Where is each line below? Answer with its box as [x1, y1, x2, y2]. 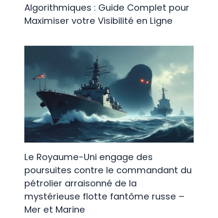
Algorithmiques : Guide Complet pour [24, 1, 189, 14]
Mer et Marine [24, 203, 85, 216]
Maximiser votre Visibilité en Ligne [24, 14, 173, 27]
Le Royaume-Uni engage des [24, 151, 153, 163]
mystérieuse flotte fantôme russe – [24, 190, 184, 203]
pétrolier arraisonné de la [24, 177, 137, 190]
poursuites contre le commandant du [24, 164, 192, 177]
